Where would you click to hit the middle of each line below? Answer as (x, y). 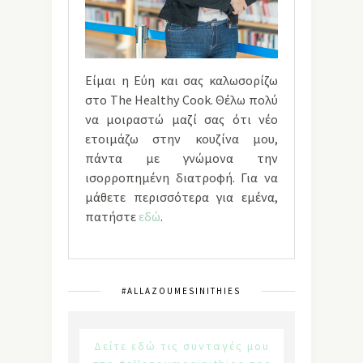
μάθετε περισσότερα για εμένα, (181, 196)
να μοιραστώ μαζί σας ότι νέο (181, 119)
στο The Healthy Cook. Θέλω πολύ (181, 99)
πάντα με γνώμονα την (181, 158)
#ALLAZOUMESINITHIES (181, 290)
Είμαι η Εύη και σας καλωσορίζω (181, 80)
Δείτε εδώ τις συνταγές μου (181, 346)
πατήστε (112, 216)
